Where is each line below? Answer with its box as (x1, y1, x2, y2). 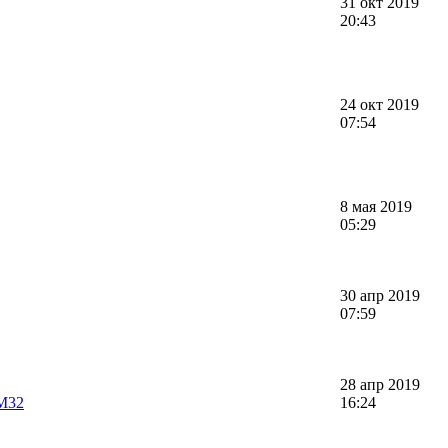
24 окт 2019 (340, 95, 419, 113)
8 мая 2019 (340, 197, 412, 215)
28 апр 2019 (340, 375, 420, 393)
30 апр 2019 (340, 286, 420, 304)
